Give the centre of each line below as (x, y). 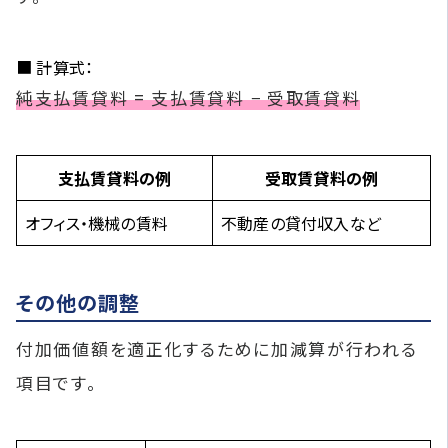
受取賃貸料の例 (321, 177)
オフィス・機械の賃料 (96, 222)
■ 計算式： (55, 66)
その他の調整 (78, 302)
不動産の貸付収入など (301, 222)
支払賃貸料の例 (114, 177)
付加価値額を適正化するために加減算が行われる (217, 348)
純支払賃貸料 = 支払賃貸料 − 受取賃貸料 (188, 97)
